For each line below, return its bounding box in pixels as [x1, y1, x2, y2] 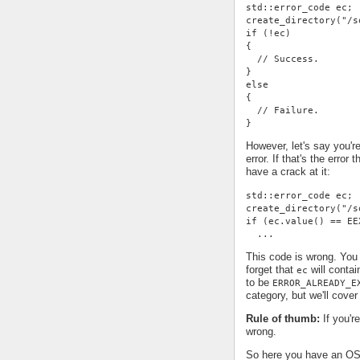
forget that [246, 263, 297, 276]
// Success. [246, 53, 319, 63]
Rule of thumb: [246, 312, 320, 325]
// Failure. [246, 104, 319, 115]
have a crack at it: [246, 165, 330, 178]
